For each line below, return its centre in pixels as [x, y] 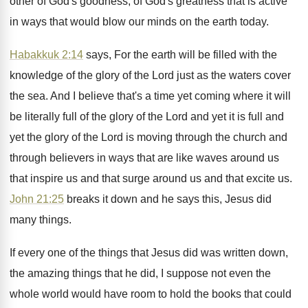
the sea [27, 96]
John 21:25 [37, 199]
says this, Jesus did [224, 199]
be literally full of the [58, 117]
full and [266, 117]
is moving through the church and [207, 137]
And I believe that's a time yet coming [140, 96]
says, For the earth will [139, 55]
